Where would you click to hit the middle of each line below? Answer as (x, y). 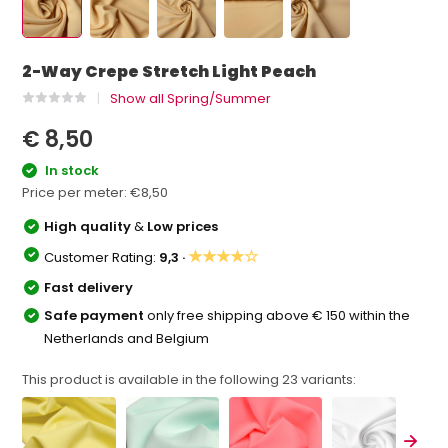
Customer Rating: (102, 257)
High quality (89, 226)
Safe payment (96, 315)
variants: (327, 379)
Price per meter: (76, 192)
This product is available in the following (152, 379)
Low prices (183, 226)
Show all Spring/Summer (191, 98)
